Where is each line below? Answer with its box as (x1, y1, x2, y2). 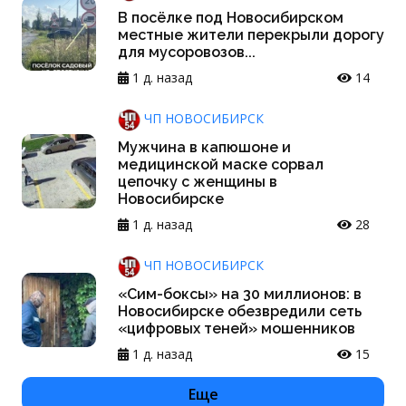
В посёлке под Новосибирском (118, 9, 343, 27)
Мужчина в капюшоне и (118, 139, 291, 157)
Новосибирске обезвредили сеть (118, 303, 362, 321)
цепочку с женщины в (118, 173, 277, 191)
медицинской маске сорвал (118, 156, 324, 174)
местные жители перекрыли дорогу (118, 26, 384, 44)
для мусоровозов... (118, 43, 256, 62)
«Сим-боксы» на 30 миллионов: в (118, 285, 362, 304)
